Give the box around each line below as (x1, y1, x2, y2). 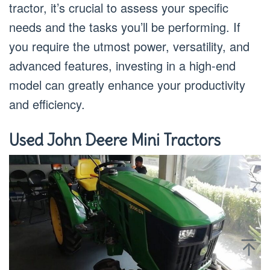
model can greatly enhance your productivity (9, 75, 245, 93)
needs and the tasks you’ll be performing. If (9, 17, 240, 36)
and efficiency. (9, 95, 85, 113)
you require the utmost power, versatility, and (9, 37, 250, 55)
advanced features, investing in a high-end (9, 56, 236, 74)
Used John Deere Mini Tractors (9, 130, 221, 150)
